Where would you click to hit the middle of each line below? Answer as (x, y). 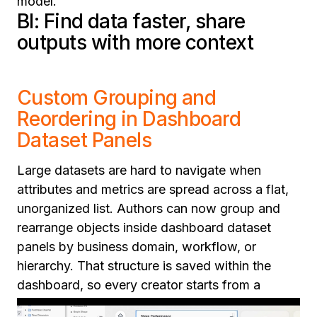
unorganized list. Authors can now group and (149, 209)
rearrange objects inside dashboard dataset (144, 228)
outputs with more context (136, 43)
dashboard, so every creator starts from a (139, 285)
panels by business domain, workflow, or (137, 247)
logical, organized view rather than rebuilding (148, 304)
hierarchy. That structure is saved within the (144, 266)
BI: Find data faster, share (131, 22)
